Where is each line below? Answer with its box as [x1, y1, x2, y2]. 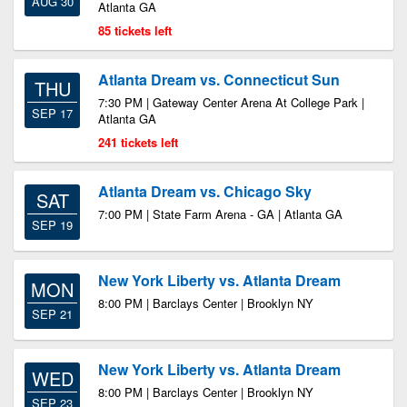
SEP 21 [32, 305, 73, 323]
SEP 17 [32, 104, 73, 122]
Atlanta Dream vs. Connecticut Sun [98, 69, 340, 90]
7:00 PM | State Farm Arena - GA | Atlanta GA [98, 205, 342, 223]
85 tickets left [98, 22, 172, 39]
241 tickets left [98, 134, 178, 151]
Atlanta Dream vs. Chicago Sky [98, 181, 312, 202]
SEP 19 [32, 216, 73, 233]
